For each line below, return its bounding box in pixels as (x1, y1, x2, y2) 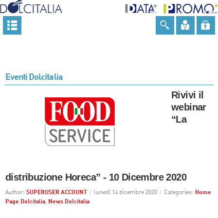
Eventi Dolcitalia (5, 73, 63, 82)
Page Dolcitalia (5, 199, 45, 205)
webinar (171, 101, 206, 112)
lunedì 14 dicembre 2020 (93, 189, 157, 196)
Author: (5, 189, 26, 196)
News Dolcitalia (48, 199, 90, 205)
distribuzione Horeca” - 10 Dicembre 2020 (5, 171, 186, 182)
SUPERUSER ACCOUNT (26, 189, 87, 196)
